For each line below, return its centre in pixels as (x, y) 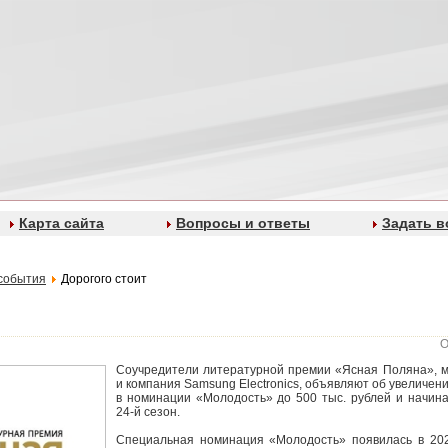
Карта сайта (61, 223)
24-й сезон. (148, 412)
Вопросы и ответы (243, 223)
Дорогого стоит (104, 279)
